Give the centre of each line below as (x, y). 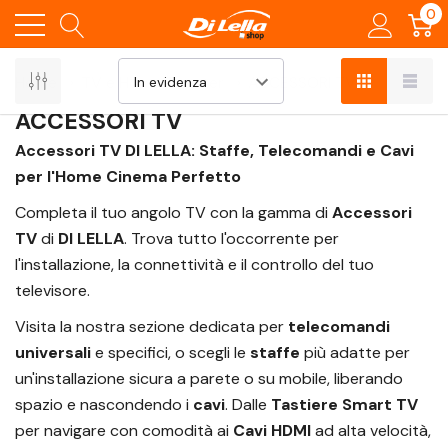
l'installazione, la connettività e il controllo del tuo (194, 264)
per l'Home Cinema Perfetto (128, 176)
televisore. (52, 290)
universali (53, 352)
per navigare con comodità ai (124, 430)
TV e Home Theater (152, 82)
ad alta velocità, (371, 430)
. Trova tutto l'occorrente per (231, 238)
